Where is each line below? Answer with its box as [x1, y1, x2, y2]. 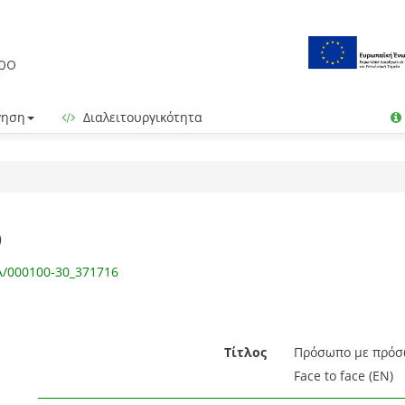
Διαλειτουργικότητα [80, 108, 202, 126]
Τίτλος [223, 344, 267, 361]
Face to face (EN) [293, 367, 393, 384]
